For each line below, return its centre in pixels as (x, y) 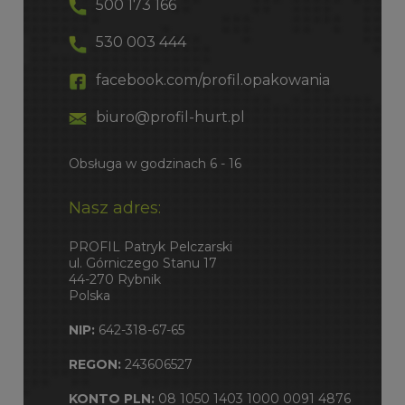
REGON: (94, 364)
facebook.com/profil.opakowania (212, 80)
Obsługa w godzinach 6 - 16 (155, 164)
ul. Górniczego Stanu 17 (142, 263)
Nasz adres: (114, 208)
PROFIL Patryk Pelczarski (150, 246)
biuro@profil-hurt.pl (170, 118)
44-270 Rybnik (114, 279)
